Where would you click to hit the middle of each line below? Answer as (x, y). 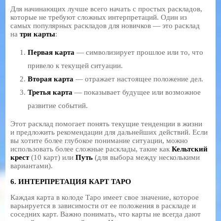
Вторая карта (51, 79)
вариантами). (32, 166)
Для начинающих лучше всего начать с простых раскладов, (107, 9)
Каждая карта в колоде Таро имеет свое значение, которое (105, 197)
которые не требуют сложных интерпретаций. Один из (99, 17)
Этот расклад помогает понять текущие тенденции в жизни (107, 124)
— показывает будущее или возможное (137, 92)
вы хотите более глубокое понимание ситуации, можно (99, 140)
